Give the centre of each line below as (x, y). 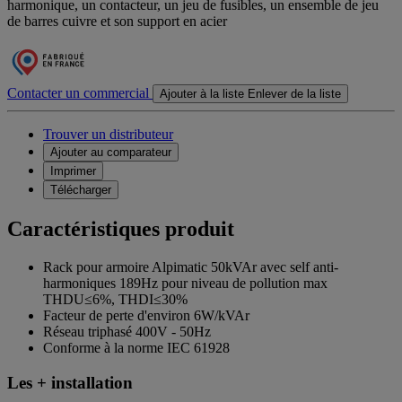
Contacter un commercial (78, 93)
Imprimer (73, 171)
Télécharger (81, 190)
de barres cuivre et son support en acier (117, 22)
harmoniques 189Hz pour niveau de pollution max (185, 284)
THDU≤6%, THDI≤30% (115, 300)
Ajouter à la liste (202, 94)
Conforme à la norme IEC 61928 (136, 348)
